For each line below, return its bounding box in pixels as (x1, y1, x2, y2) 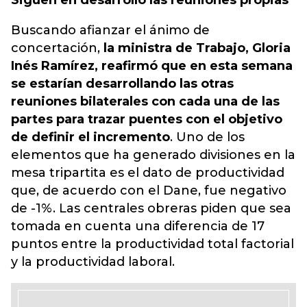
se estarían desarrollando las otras (11, 76, 234, 91)
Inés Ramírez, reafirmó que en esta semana (11, 58, 293, 73)
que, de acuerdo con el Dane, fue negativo (11, 183, 286, 198)
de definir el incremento (11, 130, 170, 145)
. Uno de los (170, 130, 245, 145)
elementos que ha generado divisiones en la (11, 147, 295, 162)
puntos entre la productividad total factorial (11, 236, 294, 251)
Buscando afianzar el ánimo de (11, 23, 210, 38)
